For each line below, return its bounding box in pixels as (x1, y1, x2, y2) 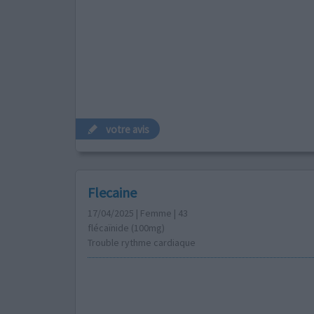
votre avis (106, 122, 150, 136)
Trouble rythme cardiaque (87, 236, 196, 250)
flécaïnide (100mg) (87, 221, 165, 235)
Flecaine (87, 184, 137, 202)
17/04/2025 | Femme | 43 (87, 207, 188, 220)
